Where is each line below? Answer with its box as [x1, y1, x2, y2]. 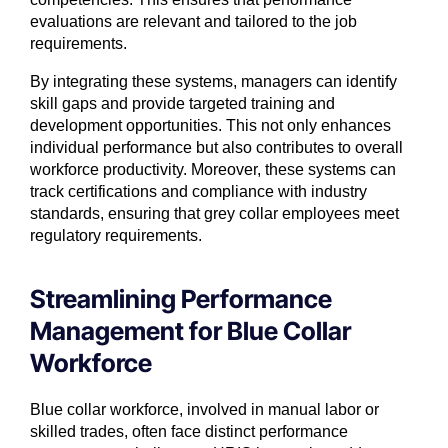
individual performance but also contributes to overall [30, 139, 403, 157]
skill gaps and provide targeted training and [30, 95, 335, 113]
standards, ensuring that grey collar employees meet [30, 205, 399, 223]
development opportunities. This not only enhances [30, 117, 391, 135]
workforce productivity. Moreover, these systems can [30, 161, 396, 179]
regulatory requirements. [30, 227, 202, 245]
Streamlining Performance [30, 284, 332, 315]
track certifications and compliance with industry [30, 183, 367, 201]
